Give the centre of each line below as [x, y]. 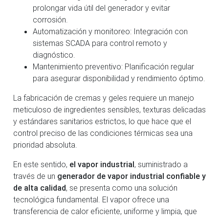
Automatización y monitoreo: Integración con [110, 31]
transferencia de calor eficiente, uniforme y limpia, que [105, 211]
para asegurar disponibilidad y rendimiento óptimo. [119, 78]
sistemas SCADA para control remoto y [100, 43]
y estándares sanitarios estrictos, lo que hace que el [102, 121]
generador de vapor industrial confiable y [131, 176]
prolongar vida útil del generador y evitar [101, 8]
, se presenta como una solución [122, 187]
